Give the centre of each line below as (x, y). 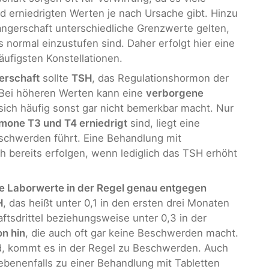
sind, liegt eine (164, 123)
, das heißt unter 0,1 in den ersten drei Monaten (116, 203)
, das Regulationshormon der (160, 78)
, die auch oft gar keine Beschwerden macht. (132, 233)
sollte (56, 78)
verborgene (175, 93)
